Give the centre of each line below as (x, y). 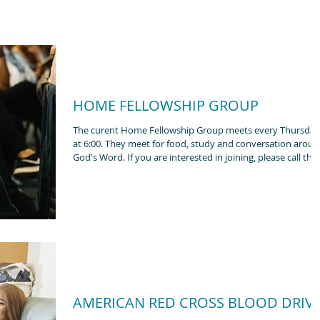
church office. (101, 171)
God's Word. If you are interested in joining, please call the (195, 157)
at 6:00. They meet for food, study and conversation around (89, 144)
